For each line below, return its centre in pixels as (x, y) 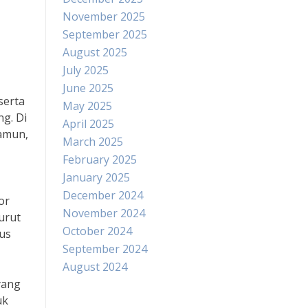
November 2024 (104, 213)
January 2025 (96, 177)
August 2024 (95, 267)
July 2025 (86, 70)
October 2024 (97, 231)
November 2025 (104, 16)
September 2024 (105, 249)
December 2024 (103, 195)
